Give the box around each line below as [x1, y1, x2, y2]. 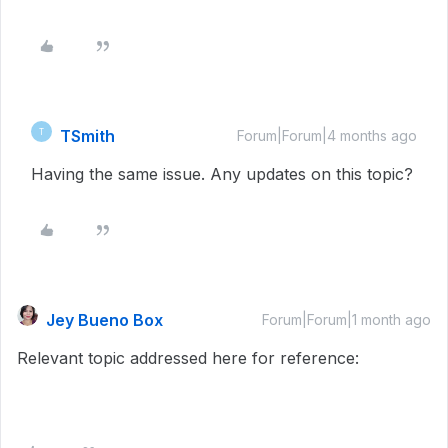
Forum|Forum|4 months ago [237, 127, 417, 145]
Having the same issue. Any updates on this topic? [31, 164, 413, 185]
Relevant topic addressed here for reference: [17, 348, 359, 369]
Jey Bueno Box [46, 310, 163, 331]
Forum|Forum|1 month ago [262, 311, 431, 329]
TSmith [60, 126, 115, 147]
